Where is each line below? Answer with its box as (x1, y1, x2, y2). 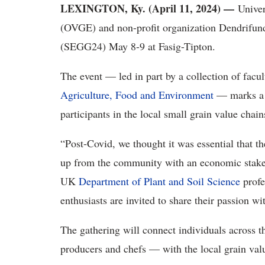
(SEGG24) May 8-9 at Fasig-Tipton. (60, 39, 215, 53)
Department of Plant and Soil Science (79, 174, 240, 188)
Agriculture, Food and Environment (60, 88, 214, 102)
